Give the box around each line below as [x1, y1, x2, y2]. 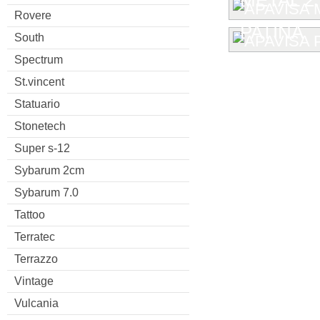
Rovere [14, 9, 51, 21]
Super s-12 [14, 141, 70, 154]
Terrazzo [14, 252, 58, 265]
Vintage [14, 274, 54, 287]
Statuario [14, 97, 60, 110]
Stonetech [14, 119, 66, 132]
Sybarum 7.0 [14, 186, 79, 199]
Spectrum [14, 53, 63, 66]
